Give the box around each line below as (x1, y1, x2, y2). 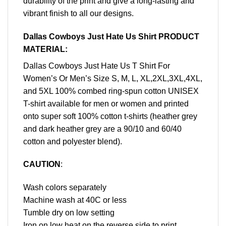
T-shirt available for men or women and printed (23, 99, 189, 108)
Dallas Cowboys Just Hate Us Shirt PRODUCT (23, 32, 199, 41)
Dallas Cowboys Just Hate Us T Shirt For (23, 61, 170, 70)
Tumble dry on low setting (23, 208, 115, 217)
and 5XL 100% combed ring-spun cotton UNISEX (23, 86, 199, 95)
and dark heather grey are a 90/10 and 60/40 (23, 124, 182, 133)
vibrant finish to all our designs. (23, 9, 134, 18)
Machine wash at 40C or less (23, 196, 127, 205)
